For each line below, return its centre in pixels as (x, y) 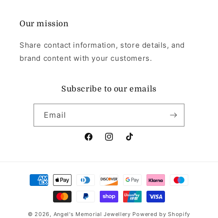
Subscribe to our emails (109, 89)
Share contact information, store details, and (102, 45)
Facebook (100, 142)
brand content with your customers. (86, 58)
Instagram (121, 142)
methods (33, 188)
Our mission (44, 24)
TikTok (136, 142)
